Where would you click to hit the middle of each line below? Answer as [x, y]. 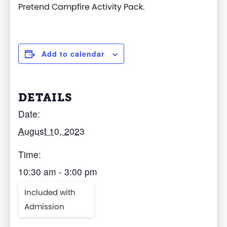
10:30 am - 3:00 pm [58, 172]
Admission [44, 207]
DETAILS [45, 98]
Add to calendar [73, 54]
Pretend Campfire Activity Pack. [81, 7]
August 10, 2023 [51, 131]
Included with [50, 193]
